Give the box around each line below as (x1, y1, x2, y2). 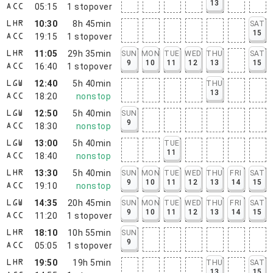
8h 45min (73, 18, 112, 29)
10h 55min (67, 227, 112, 238)
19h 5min (73, 257, 112, 268)
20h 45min (67, 197, 112, 208)
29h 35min (67, 48, 112, 58)
